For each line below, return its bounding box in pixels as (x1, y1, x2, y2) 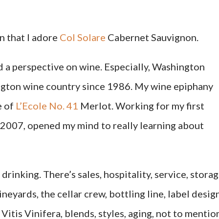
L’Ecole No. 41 (16, 100, 78, 111)
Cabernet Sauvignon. (106, 31, 200, 43)
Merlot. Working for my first (78, 100, 204, 111)
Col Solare (60, 31, 106, 43)
